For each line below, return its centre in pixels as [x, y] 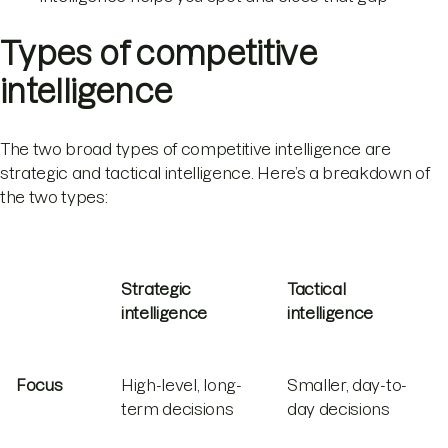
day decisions [338, 409]
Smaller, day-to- [347, 385]
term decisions [177, 409]
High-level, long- [181, 385]
